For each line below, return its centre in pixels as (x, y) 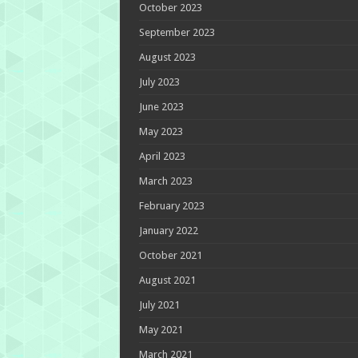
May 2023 (161, 131)
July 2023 (159, 82)
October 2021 (170, 255)
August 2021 (167, 280)
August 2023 (167, 57)
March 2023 (165, 181)
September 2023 (177, 32)
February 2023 (171, 205)
